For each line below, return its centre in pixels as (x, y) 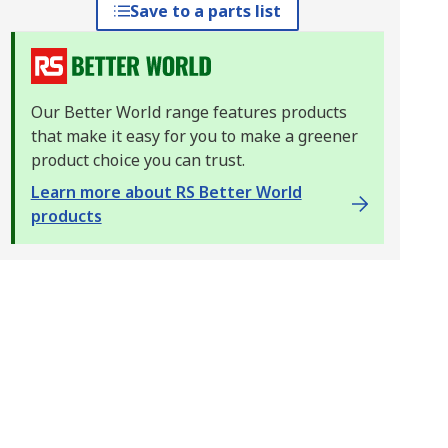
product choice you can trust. (137, 160)
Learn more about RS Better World (166, 192)
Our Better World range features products (188, 112)
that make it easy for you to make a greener (194, 136)
